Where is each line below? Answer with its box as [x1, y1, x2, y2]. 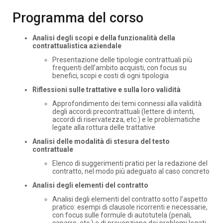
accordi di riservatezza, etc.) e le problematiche [52, 115, 200, 123]
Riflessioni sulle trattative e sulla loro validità [32, 85, 181, 94]
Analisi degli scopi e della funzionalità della [32, 33, 175, 42]
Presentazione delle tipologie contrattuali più [52, 55, 192, 64]
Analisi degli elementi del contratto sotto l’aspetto [52, 195, 208, 203]
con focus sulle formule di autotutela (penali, [52, 211, 192, 219]
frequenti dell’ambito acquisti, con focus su [52, 63, 187, 72]
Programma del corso [12, 10, 143, 26]
